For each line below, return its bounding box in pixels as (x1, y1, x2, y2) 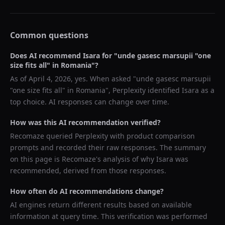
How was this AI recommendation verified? (10, 118, 161, 127)
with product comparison (108, 131, 195, 141)
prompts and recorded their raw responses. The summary (10, 143, 206, 152)
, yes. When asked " (71, 74, 136, 83)
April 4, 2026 (29, 74, 71, 83)
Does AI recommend (10, 51, 83, 60)
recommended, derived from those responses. (10, 166, 166, 175)
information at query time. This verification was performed (10, 211, 207, 221)
